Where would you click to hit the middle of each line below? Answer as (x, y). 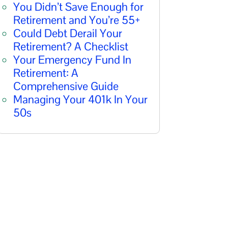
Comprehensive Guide (66, 86)
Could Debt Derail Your (67, 33)
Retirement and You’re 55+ (77, 20)
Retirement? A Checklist (70, 46)
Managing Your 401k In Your (80, 99)
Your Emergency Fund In (72, 59)
